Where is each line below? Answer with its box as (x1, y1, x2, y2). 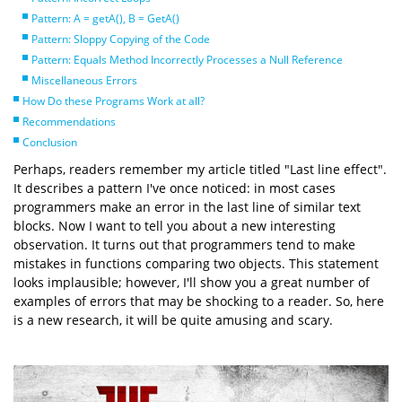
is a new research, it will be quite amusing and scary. (13, 311, 333, 328)
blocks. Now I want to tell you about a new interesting (13, 217, 336, 234)
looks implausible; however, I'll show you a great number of (13, 274, 370, 291)
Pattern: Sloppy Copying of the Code (31, 31, 210, 47)
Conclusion (22, 135, 77, 150)
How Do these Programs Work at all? (22, 93, 205, 109)
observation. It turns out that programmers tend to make (13, 236, 355, 253)
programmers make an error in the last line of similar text (13, 198, 361, 215)
